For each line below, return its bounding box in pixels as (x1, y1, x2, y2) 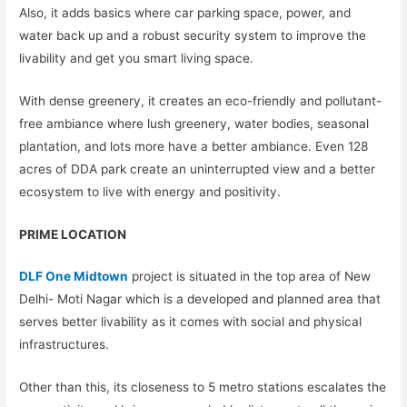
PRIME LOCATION (19, 226, 127, 242)
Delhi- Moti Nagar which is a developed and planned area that (19, 292, 382, 307)
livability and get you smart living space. (19, 50, 254, 65)
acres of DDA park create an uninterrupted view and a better (19, 161, 376, 176)
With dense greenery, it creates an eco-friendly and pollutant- (19, 93, 382, 108)
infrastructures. (19, 337, 110, 352)
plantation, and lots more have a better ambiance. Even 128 (19, 138, 369, 154)
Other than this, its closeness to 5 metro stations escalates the (19, 380, 387, 395)
